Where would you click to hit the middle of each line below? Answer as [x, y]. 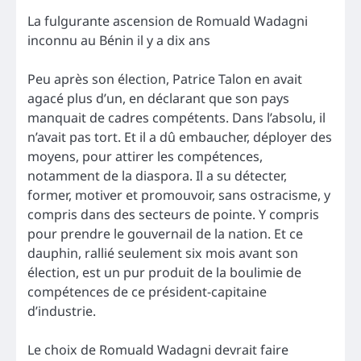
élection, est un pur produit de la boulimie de [164, 272]
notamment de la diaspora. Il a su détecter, [157, 175]
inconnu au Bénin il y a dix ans [119, 40]
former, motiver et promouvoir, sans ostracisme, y [179, 195]
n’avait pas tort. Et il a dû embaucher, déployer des [180, 137]
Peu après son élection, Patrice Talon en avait [165, 79]
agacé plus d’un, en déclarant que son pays [158, 98]
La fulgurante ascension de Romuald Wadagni [168, 21]
